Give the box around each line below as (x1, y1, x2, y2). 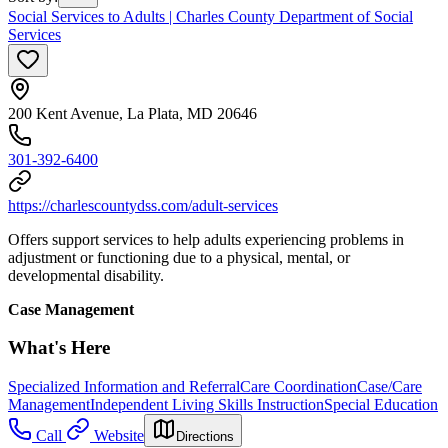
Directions (176, 429, 234, 445)
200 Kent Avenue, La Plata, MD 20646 (8, 104, 257, 122)
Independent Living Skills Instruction (90, 396, 324, 414)
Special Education (324, 396, 438, 414)
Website (94, 427, 144, 445)
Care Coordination (240, 378, 357, 396)
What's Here (8, 337, 110, 359)
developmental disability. (8, 266, 164, 284)
